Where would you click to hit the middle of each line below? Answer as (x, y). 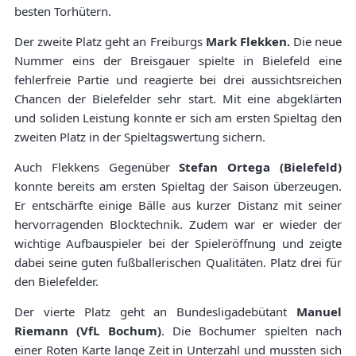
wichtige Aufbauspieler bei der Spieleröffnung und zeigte (178, 243)
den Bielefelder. (56, 281)
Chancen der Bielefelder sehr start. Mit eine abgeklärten (178, 99)
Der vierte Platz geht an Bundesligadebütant (155, 311)
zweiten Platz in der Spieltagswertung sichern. (140, 137)
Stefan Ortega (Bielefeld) (261, 167)
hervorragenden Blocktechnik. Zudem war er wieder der (178, 224)
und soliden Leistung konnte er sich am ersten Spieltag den (178, 118)
